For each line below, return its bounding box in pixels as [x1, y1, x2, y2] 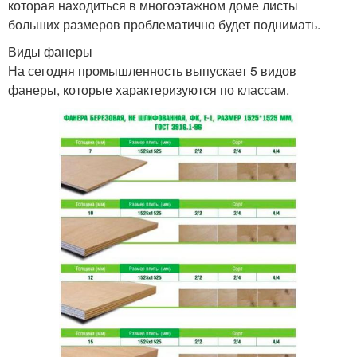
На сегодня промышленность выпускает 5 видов [8, 61, 296, 80]
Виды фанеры [8, 42, 92, 61]
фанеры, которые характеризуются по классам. [8, 80, 289, 100]
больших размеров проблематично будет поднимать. [8, 15, 320, 34]
